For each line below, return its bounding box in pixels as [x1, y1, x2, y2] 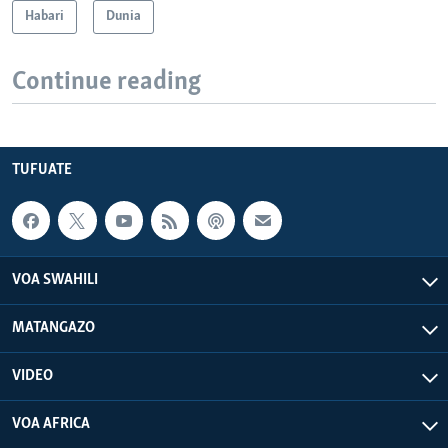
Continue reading [12, 68, 201, 96]
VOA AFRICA [12, 415, 90, 432]
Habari [25, 8, 64, 24]
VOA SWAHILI [12, 271, 98, 288]
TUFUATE [12, 162, 72, 179]
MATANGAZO [12, 319, 95, 336]
